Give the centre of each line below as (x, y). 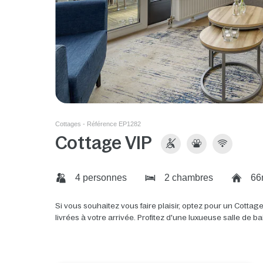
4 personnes (100, 178)
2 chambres (188, 178)
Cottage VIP (104, 143)
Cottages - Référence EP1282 (98, 124)
